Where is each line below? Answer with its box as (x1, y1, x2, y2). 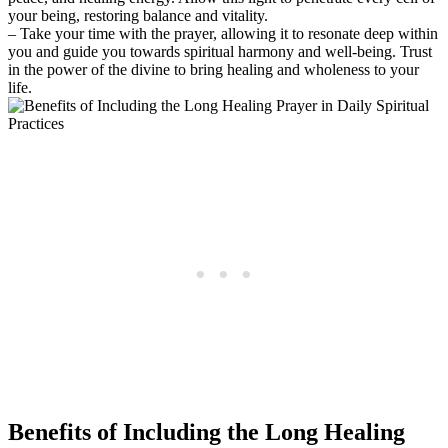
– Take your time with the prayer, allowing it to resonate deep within (8, 24, 438, 42)
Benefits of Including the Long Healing (8, 418, 405, 445)
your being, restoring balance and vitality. (8, 6, 268, 24)
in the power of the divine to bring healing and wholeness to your (8, 60, 419, 78)
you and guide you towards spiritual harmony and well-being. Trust (8, 42, 432, 60)
